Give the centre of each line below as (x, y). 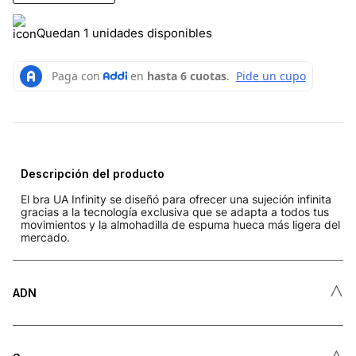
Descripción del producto (93, 173)
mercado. (45, 237)
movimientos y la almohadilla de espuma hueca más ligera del (180, 224)
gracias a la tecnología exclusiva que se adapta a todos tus (175, 211)
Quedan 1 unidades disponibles (124, 33)
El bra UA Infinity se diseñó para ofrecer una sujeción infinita (176, 199)
